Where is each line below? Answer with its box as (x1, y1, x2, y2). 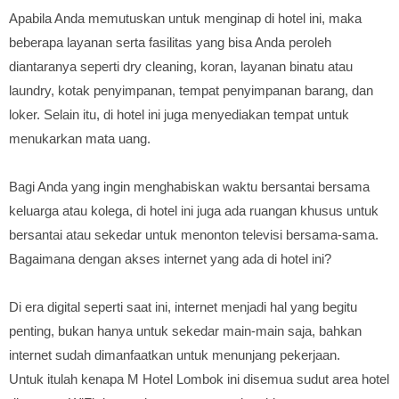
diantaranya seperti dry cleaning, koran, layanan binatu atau (9, 59, 353, 74)
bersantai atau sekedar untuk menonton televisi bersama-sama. (9, 227, 379, 242)
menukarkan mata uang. (9, 131, 151, 146)
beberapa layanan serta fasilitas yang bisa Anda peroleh (9, 35, 331, 50)
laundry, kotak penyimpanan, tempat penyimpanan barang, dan (9, 83, 373, 98)
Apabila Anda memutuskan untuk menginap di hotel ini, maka (9, 11, 362, 26)
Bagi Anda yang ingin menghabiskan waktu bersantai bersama (9, 179, 370, 194)
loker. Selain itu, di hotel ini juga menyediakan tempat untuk (9, 107, 349, 122)
